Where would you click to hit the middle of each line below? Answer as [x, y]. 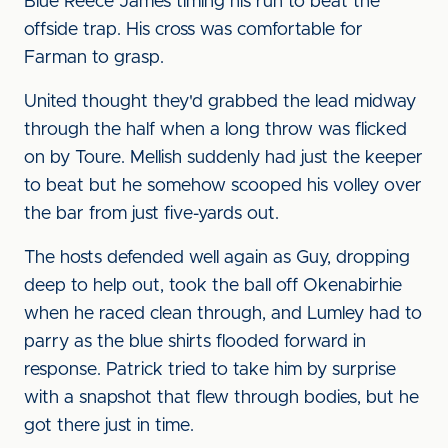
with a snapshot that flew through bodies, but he [221, 398]
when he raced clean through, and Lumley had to [223, 314]
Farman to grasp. [94, 58]
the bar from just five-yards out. [151, 214]
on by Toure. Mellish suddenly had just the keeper [223, 158]
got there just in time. [109, 426]
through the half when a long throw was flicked [215, 130]
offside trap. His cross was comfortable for [193, 30]
